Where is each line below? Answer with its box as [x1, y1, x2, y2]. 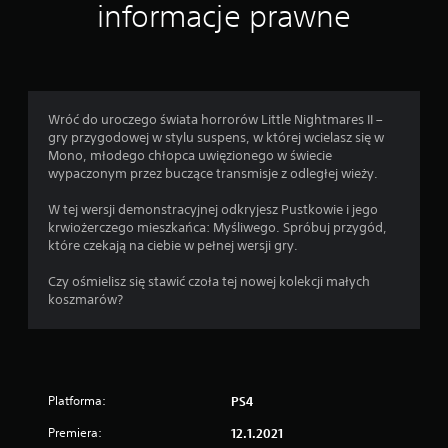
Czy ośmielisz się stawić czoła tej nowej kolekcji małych [48, 273, 370, 290]
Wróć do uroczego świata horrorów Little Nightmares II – [48, 111, 383, 128]
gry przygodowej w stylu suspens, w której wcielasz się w [48, 129, 384, 146]
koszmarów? [48, 291, 123, 308]
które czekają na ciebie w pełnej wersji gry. [48, 237, 298, 254]
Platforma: [48, 392, 106, 409]
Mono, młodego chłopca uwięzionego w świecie [48, 147, 332, 164]
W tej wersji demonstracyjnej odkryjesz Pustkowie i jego [48, 201, 378, 218]
